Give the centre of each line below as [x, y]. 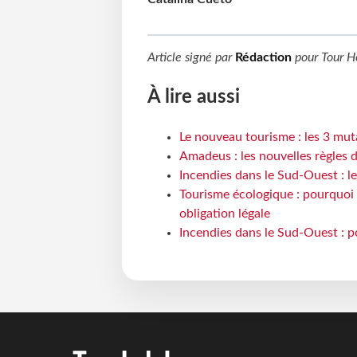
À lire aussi [193, 98]
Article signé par [191, 58]
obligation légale [224, 214]
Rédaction [263, 58]
